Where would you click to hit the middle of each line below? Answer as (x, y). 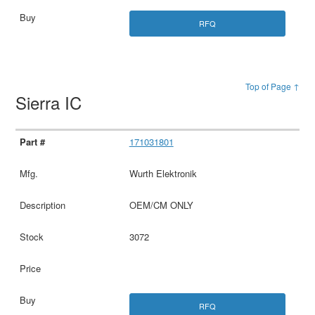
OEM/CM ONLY (161, 205)
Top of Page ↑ (272, 86)
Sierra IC (51, 102)
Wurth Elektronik (163, 173)
